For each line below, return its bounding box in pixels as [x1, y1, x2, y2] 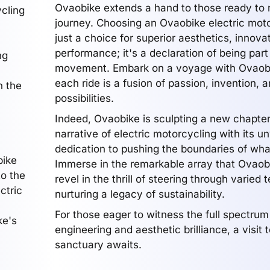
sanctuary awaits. [54, 239, 142, 251]
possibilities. [54, 92, 114, 104]
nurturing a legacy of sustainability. [54, 188, 225, 200]
